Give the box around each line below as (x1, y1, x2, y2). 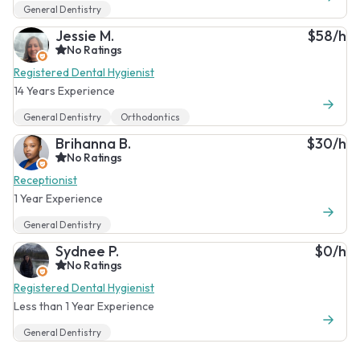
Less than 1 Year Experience (14, 298, 154, 313)
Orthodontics (121, 110, 180, 123)
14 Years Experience (14, 83, 115, 98)
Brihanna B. (55, 133, 131, 153)
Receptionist (14, 172, 77, 187)
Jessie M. (55, 26, 114, 45)
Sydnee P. (55, 241, 119, 260)
